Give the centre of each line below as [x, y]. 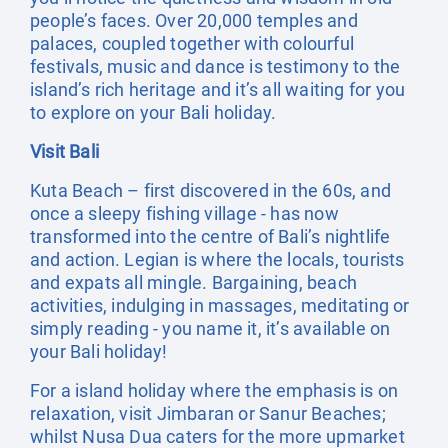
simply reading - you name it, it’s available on [210, 328]
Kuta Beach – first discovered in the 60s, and [211, 190]
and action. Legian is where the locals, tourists [217, 259]
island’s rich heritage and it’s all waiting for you [218, 89]
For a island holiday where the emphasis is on [214, 390]
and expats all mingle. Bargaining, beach [194, 282]
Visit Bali [64, 151]
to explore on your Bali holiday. [153, 112]
